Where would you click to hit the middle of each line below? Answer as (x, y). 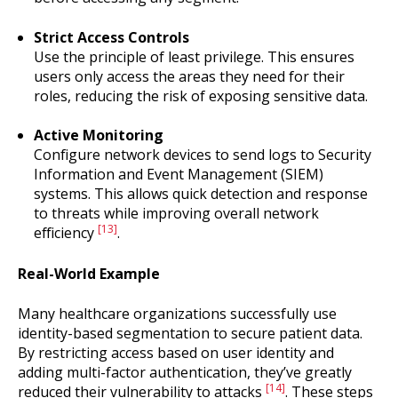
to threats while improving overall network (176, 214)
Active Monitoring (98, 135)
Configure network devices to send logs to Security (202, 155)
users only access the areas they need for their (189, 76)
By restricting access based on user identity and (176, 352)
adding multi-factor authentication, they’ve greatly (185, 372)
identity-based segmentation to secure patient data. (190, 333)
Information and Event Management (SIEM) (178, 175)
